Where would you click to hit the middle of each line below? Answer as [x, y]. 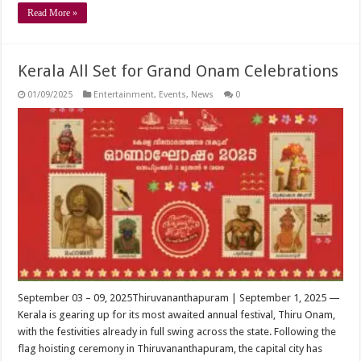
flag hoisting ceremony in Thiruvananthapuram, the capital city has [170, 348]
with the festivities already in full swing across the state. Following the [177, 331]
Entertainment [124, 94]
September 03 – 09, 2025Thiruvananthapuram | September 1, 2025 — [179, 297]
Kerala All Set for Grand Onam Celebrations [178, 71]
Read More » [53, 12]
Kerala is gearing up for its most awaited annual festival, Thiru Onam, [177, 314]
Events [173, 94]
